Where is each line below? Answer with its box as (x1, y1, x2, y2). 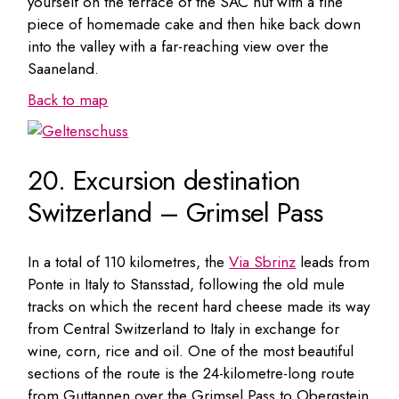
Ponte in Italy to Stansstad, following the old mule (28, 273, 346, 295)
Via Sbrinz (229, 250, 297, 273)
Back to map (28, 88, 109, 110)
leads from (296, 250, 370, 273)
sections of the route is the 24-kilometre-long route (28, 362, 355, 384)
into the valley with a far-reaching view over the (28, 35, 330, 57)
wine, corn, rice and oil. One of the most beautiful (28, 339, 354, 362)
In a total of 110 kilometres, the (28, 250, 230, 273)
